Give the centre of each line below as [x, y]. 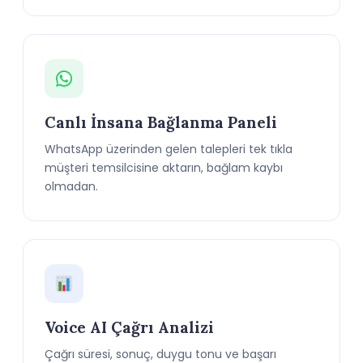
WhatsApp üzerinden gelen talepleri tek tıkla [169, 149]
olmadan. [71, 186]
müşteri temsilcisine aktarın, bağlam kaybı [164, 168]
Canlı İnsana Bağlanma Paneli [161, 122]
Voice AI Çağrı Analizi [129, 327]
